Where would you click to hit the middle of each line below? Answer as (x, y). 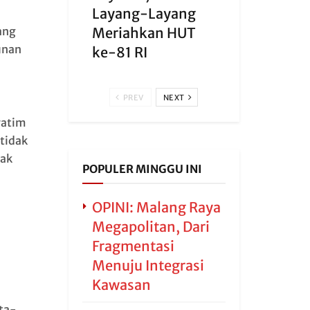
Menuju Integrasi (148, 265)
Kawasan (121, 285)
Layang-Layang (144, 13)
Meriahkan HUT (144, 33)
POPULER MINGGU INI (142, 169)
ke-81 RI (119, 52)
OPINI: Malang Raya (156, 207)
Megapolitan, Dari (151, 227)
